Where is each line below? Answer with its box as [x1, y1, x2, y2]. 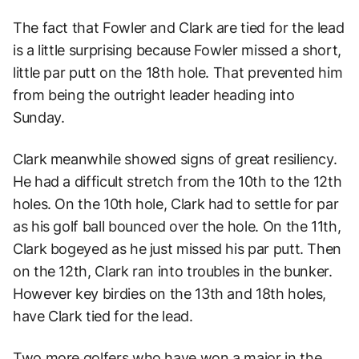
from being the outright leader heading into [13, 86, 295, 103]
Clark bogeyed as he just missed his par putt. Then [13, 240, 342, 257]
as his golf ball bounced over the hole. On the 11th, [13, 217, 341, 235]
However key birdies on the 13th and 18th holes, [13, 284, 327, 302]
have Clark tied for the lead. [13, 307, 193, 325]
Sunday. [13, 108, 65, 126]
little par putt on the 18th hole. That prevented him [13, 63, 343, 81]
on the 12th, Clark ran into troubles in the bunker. [13, 262, 333, 280]
